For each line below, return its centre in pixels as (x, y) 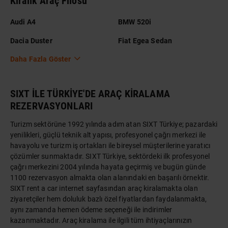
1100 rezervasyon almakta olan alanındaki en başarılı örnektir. (110, 178)
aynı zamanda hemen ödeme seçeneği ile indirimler (91, 210)
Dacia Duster (31, 40)
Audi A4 (23, 22)
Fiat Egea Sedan (145, 40)
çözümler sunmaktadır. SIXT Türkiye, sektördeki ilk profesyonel (110, 156)
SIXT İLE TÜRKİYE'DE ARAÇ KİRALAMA (90, 94)
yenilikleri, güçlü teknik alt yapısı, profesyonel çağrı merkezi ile (108, 135)
